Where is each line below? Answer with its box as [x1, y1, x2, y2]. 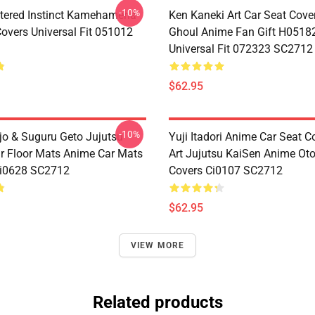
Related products [92, 292, 223, 312]
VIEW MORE [130, 240, 185, 250]
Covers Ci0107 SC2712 [169, 164, 283, 177]
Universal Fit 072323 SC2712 [169, 42, 313, 56]
